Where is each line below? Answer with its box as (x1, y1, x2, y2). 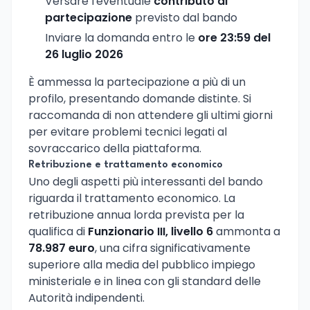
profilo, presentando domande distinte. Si (28, 90, 251, 107)
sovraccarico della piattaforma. (28, 140, 201, 156)
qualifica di (28, 223, 88, 239)
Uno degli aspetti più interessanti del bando (28, 173, 263, 190)
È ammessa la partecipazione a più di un (28, 73, 246, 90)
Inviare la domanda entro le (45, 29, 198, 46)
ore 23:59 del (198, 29, 271, 46)
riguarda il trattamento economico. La (28, 190, 235, 206)
